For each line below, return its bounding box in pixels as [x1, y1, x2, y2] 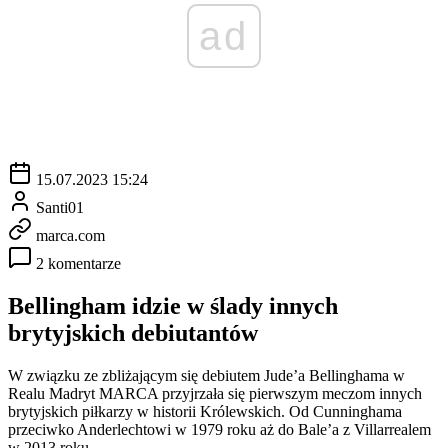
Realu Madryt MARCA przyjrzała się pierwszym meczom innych [8, 384, 422, 402]
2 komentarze [36, 254, 121, 272]
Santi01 [36, 198, 84, 216]
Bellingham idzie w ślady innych [8, 292, 338, 319]
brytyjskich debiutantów [8, 319, 258, 346]
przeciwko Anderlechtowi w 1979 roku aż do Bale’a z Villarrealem [8, 420, 431, 438]
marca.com [36, 226, 105, 244]
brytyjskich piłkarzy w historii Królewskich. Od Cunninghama [8, 402, 402, 420]
